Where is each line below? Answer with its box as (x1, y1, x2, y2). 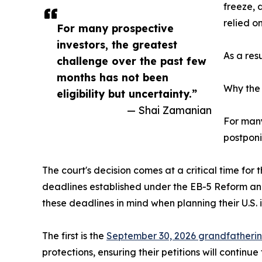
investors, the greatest (57, 38, 177, 51)
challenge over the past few (57, 54, 206, 68)
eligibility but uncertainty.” (57, 87, 197, 101)
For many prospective (57, 22, 174, 35)
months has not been (57, 71, 168, 84)
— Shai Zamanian (127, 104, 212, 117)
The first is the (42, 230, 106, 242)
